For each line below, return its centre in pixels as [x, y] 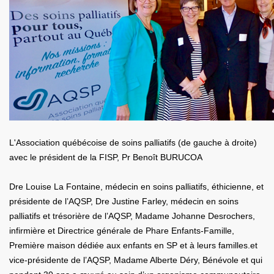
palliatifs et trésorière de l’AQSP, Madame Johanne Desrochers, [132, 216]
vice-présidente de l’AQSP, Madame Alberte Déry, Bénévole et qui [136, 260]
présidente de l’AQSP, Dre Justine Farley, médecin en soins [124, 201]
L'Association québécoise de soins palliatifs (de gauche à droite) [133, 143]
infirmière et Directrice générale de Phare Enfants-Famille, [122, 231]
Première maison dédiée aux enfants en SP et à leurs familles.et [133, 245]
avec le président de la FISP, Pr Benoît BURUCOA [106, 157]
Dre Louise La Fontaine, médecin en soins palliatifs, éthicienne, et [136, 187]
